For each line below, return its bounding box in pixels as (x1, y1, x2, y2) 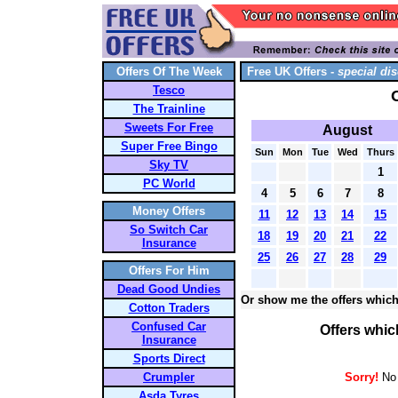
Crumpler (143, 370, 195, 384)
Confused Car (131, 320, 206, 333)
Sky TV (149, 158, 188, 171)
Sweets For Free (124, 121, 213, 134)
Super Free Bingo (120, 139, 218, 153)
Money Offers (132, 204, 205, 218)
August (322, 123, 372, 138)
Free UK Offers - (247, 65, 338, 78)
